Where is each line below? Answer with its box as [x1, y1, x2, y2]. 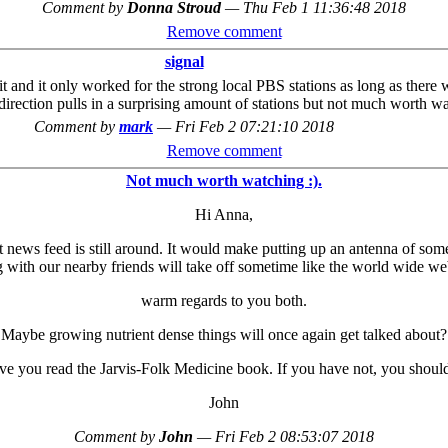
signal [164, 52, 204, 70]
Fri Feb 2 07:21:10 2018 [175, 118, 334, 135]
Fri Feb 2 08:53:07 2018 [215, 428, 374, 445]
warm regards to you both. [141, 292, 307, 309]
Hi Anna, [195, 206, 253, 223]
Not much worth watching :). [126, 172, 322, 189]
